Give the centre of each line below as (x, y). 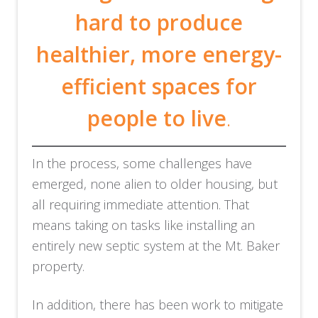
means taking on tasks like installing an (144, 225)
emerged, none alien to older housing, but (155, 183)
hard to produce (159, 22)
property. (59, 266)
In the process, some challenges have (142, 163)
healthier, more (116, 54)
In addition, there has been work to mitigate (158, 304)
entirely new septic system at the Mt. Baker (156, 245)
